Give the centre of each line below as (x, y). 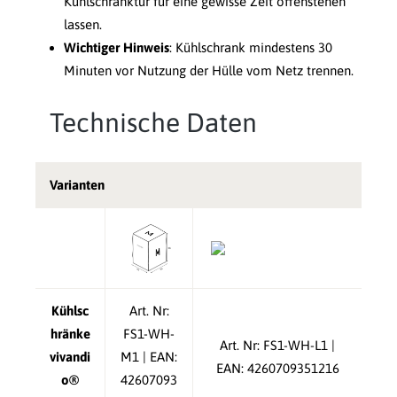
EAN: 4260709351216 (277, 368)
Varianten (77, 184)
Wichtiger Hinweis (117, 47)
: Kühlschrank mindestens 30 (251, 47)
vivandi (70, 356)
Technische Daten (153, 122)
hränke (70, 333)
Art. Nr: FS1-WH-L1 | (277, 345)
